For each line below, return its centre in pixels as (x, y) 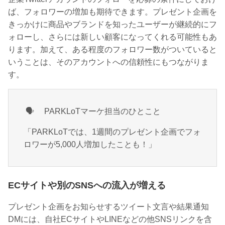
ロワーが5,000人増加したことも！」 (90, 145)
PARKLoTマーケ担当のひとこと (98, 111)
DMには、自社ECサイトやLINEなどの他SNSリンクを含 (110, 219)
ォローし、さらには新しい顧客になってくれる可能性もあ (113, 37)
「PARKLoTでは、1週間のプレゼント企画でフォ (112, 132)
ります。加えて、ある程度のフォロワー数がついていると (113, 50)
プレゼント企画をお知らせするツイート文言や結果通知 (108, 207)
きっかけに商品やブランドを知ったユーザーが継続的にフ (113, 25)
